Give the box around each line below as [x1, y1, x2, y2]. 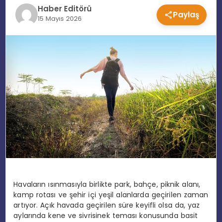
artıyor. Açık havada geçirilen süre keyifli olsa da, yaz [13, 200, 200, 210]
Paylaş [173, 9, 200, 20]
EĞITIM [7, 10, 31, 20]
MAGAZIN [7, 40, 41, 50]
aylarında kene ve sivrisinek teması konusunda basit [13, 210, 198, 221]
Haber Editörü [37, 3, 92, 14]
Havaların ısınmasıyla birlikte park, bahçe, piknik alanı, [13, 179, 201, 189]
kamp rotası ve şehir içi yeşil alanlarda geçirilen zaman [13, 189, 209, 200]
